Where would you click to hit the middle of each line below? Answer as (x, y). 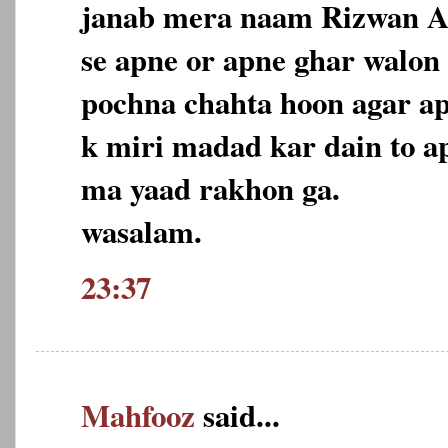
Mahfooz (138, 415)
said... (237, 415)
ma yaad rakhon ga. (210, 187)
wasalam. (141, 230)
